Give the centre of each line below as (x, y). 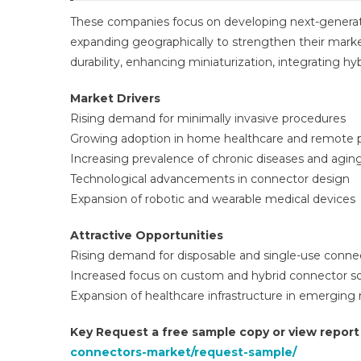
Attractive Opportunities (147, 235)
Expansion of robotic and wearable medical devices (213, 199)
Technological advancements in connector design (210, 179)
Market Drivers (115, 98)
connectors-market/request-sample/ (183, 352)
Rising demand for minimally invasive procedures (208, 118)
